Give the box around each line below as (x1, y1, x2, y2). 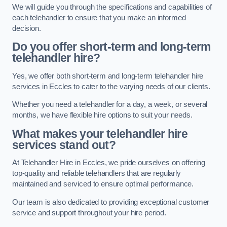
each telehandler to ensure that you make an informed (12, 13, 186, 22)
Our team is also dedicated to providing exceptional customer (12, 198, 210, 206)
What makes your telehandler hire (12, 127, 188, 140)
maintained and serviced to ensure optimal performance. (12, 180, 194, 188)
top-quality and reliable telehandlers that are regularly (12, 169, 181, 178)
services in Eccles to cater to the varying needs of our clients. (12, 82, 210, 91)
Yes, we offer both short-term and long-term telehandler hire (12, 71, 204, 80)
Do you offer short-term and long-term (12, 40, 211, 54)
